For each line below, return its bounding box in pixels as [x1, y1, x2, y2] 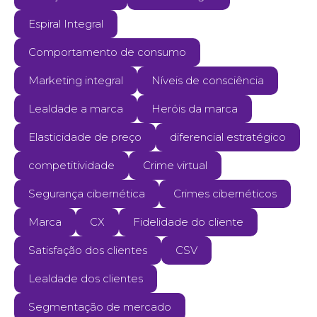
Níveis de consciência [151, 74, 264, 87]
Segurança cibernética [28, 187, 145, 200]
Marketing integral [28, 74, 123, 87]
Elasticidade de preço [28, 130, 142, 144]
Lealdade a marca [28, 102, 123, 115]
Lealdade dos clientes [28, 272, 143, 285]
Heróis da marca [151, 102, 238, 115]
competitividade [28, 158, 115, 172]
